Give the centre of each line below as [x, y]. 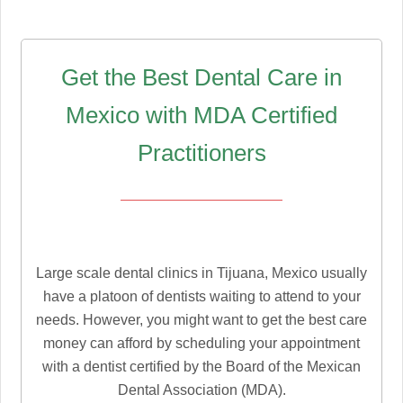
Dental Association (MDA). [201, 390]
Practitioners [201, 152]
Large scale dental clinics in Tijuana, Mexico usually [201, 273]
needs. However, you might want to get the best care [201, 319]
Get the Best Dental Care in [201, 77]
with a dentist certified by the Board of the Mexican [201, 366]
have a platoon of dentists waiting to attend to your [201, 296]
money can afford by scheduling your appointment [201, 343]
